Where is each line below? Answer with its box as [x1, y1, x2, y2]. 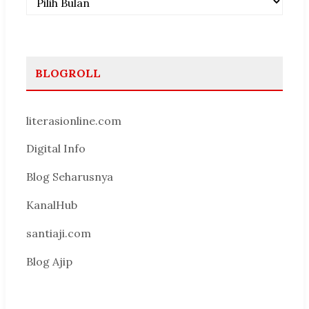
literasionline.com [26, 113, 121, 128]
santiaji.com [26, 226, 91, 240]
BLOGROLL [35, 66, 101, 80]
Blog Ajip [26, 254, 72, 268]
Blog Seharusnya [26, 170, 113, 184]
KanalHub [26, 197, 77, 212]
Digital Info [26, 141, 86, 156]
